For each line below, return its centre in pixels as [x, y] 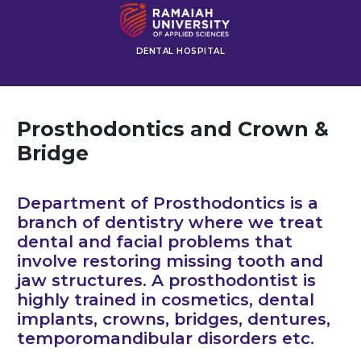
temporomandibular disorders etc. [166, 338]
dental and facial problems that [155, 241]
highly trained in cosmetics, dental [166, 299]
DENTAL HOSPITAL [180, 51]
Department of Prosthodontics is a [168, 202]
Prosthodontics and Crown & [173, 129]
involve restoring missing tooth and [170, 260]
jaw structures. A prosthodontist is [166, 280]
